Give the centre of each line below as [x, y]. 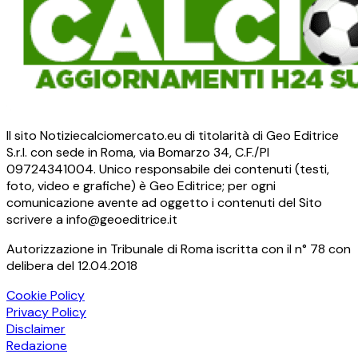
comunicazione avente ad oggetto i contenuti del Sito [164, 203]
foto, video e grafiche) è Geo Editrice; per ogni [141, 186]
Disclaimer [36, 329]
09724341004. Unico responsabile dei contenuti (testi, [168, 169]
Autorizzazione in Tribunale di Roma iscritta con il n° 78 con [179, 249]
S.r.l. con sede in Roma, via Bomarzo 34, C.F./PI [138, 153]
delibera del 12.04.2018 [72, 266]
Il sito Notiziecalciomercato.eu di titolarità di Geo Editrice [173, 136]
